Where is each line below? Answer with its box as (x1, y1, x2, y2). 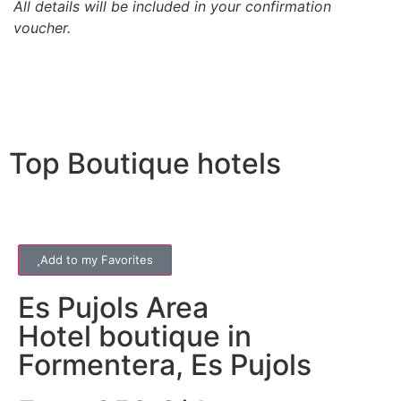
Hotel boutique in (18, 318, 252, 354)
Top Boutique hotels (9, 145, 281, 181)
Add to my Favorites (40, 252, 153, 267)
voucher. (13, 18, 71, 37)
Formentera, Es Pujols (18, 346, 311, 382)
